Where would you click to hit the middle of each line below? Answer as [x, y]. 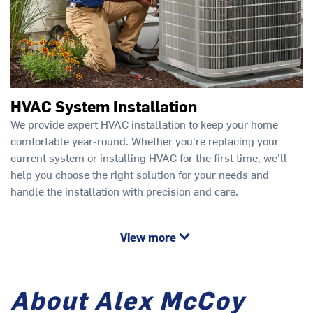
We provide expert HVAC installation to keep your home [144, 123]
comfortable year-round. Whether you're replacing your [145, 140]
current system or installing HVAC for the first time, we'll [149, 157]
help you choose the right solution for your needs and [140, 174]
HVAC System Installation [104, 106]
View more [148, 237]
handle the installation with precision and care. [124, 190]
